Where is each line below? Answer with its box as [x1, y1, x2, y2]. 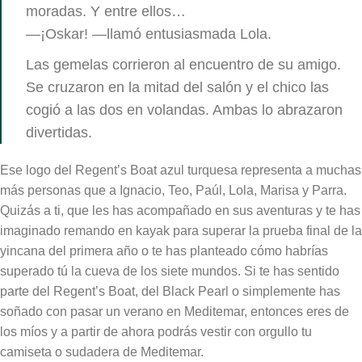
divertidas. [26, 124, 92, 141]
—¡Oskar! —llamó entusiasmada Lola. [26, 25, 271, 42]
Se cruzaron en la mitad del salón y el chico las [26, 78, 329, 95]
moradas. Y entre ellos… [26, 2, 186, 19]
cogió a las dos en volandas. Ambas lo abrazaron [26, 101, 343, 118]
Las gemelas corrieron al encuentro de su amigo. [26, 56, 341, 73]
